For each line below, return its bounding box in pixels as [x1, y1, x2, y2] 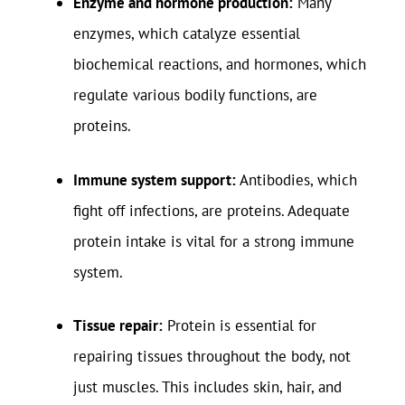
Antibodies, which [236, 169, 357, 190]
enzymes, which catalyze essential [73, 24, 300, 43]
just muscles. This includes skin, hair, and [73, 377, 342, 397]
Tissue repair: [73, 316, 163, 335]
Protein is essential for [163, 316, 316, 335]
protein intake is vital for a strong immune [73, 231, 354, 251]
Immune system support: [73, 169, 236, 190]
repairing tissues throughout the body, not [73, 346, 351, 366]
